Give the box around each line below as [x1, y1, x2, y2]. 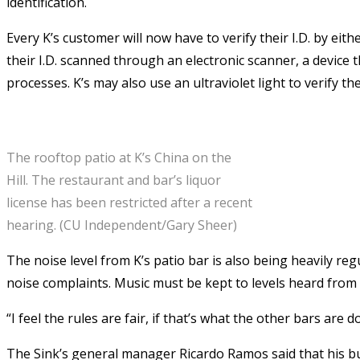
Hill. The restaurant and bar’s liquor [6, 170, 221, 189]
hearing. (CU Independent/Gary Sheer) [6, 215, 237, 234]
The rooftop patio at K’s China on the [6, 148, 231, 166]
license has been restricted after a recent [6, 193, 252, 211]
